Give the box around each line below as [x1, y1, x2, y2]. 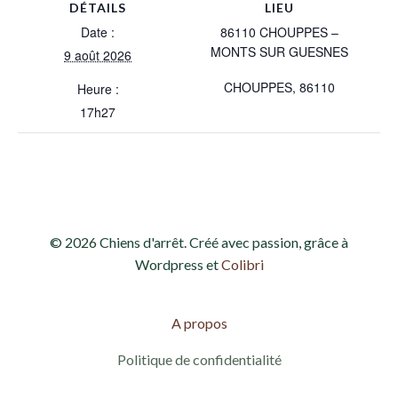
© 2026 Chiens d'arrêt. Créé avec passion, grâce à [50, 234, 348, 251]
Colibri [220, 256, 264, 273]
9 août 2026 [64, 46, 131, 64]
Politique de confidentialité [116, 351, 282, 368]
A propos [171, 314, 227, 331]
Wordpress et [134, 256, 221, 273]
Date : [81, 23, 115, 41]
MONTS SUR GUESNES [210, 43, 348, 60]
